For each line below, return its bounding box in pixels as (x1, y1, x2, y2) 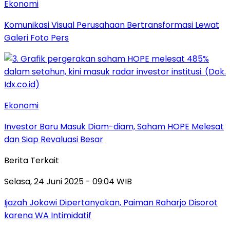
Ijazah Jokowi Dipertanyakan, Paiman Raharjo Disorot (4, 197, 218, 209)
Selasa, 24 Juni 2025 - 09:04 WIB (4, 176, 132, 188)
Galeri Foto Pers (4, 32, 69, 44)
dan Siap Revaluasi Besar (4, 133, 103, 146)
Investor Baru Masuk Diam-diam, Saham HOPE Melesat (4, 121, 224, 133)
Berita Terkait (4, 155, 59, 167)
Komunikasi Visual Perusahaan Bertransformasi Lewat (4, 19, 219, 31)
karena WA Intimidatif (4, 209, 91, 222)
